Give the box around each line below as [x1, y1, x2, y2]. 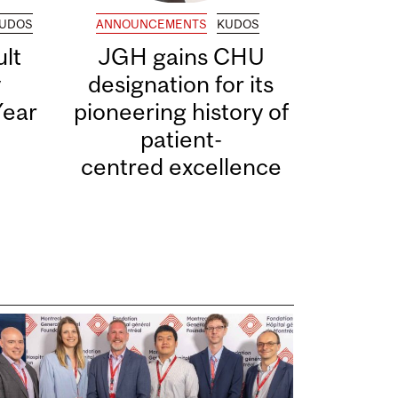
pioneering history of [73, 97, 289, 125]
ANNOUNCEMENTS [96, 16, 207, 31]
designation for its [88, 69, 274, 98]
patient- [139, 124, 222, 153]
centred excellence [80, 152, 282, 180]
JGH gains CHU [97, 42, 265, 70]
